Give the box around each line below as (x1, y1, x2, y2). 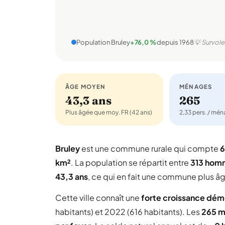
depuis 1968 (157, 38, 194, 46)
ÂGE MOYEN (65, 83, 106, 90)
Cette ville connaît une (55, 192, 141, 203)
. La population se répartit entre (71, 157, 190, 168)
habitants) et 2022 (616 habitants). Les (55, 206, 201, 217)
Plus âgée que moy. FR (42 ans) (65, 108, 152, 116)
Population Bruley (76, 38, 130, 46)
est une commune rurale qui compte (80, 143, 220, 154)
